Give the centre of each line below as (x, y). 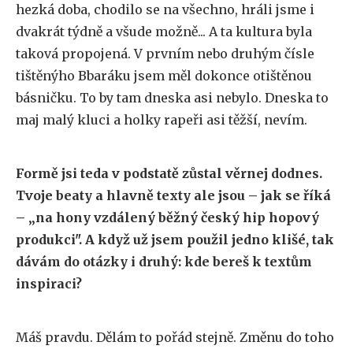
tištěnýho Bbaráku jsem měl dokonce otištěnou (164, 76)
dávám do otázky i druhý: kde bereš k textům (164, 262)
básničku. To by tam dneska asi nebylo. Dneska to (172, 98)
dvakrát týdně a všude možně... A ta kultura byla (164, 32)
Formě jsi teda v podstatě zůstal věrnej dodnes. (169, 173)
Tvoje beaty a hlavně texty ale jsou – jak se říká (173, 195)
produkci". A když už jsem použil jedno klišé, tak (175, 240)
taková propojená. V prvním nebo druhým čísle (165, 54)
